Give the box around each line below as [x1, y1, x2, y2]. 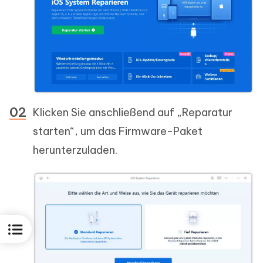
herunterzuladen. [33, 143, 117, 157]
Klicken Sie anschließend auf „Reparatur [33, 106, 232, 120]
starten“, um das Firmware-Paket [33, 124, 203, 139]
